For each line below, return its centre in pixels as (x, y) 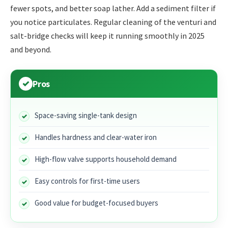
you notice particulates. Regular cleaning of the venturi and (113, 22)
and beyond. (31, 50)
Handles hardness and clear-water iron (96, 137)
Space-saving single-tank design (86, 115)
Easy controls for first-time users (87, 181)
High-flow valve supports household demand (106, 159)
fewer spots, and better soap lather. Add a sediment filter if (113, 8)
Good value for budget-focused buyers (96, 203)
